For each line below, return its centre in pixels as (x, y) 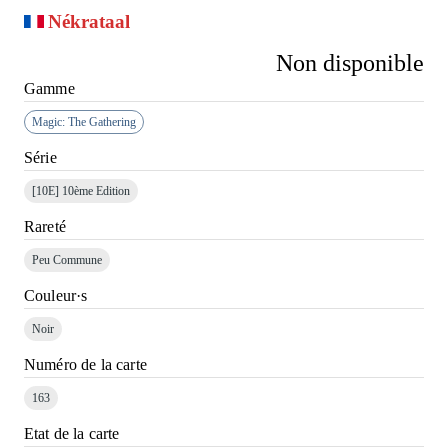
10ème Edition (96, 190)
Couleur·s (56, 295)
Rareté (45, 226)
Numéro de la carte (85, 364)
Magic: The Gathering (84, 121)
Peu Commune (67, 259)
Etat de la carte (72, 433)
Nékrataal (89, 21)
